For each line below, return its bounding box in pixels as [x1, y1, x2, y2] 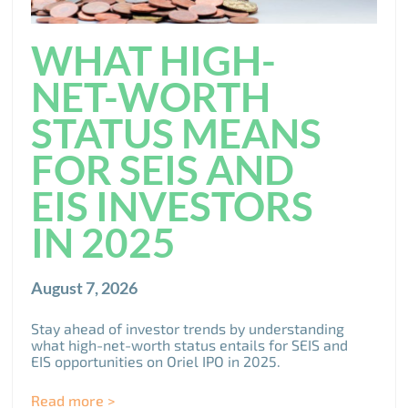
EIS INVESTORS [31, 181, 314, 229]
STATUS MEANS [31, 108, 322, 157]
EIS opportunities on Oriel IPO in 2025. [31, 352, 281, 370]
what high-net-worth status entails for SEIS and [31, 335, 349, 353]
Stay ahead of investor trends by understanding [31, 319, 345, 337]
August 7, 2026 [31, 277, 138, 298]
